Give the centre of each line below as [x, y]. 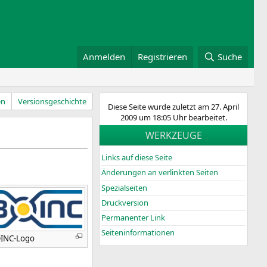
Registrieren [163, 57]
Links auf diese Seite [137, 157]
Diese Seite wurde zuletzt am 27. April [173, 107]
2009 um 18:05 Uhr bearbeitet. [173, 117]
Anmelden [104, 57]
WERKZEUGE [173, 135]
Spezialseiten [124, 187]
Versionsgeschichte [52, 101]
